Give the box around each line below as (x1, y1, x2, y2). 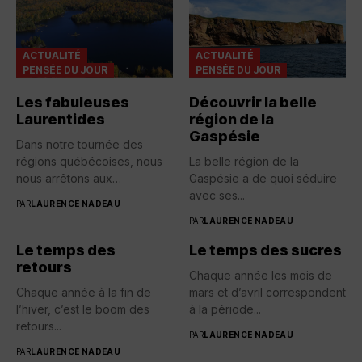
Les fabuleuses (16, 93, 129, 111)
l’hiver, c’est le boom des (16, 301, 149, 316)
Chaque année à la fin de (16, 284, 151, 299)
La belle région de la (189, 154, 299, 168)
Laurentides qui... (16, 187, 105, 202)
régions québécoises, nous (16, 154, 162, 168)
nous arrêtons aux (16, 170, 112, 185)
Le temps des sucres (189, 241, 342, 259)
